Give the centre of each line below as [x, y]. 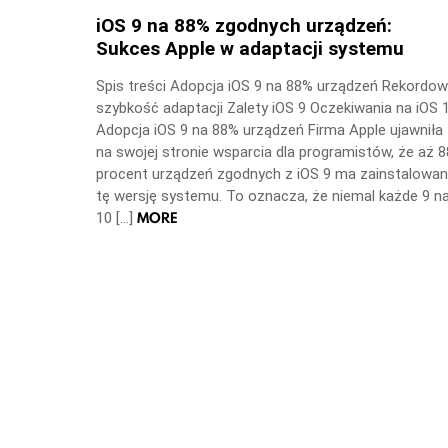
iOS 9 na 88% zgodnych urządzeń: [244, 25]
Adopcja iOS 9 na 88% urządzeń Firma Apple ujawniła [269, 130]
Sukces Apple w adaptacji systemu [250, 48]
